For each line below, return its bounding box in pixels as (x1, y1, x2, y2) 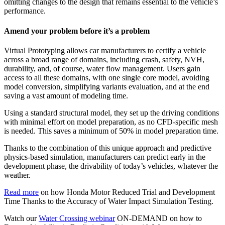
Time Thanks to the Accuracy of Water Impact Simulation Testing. (4, 196, 213, 205)
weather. (4, 170, 31, 179)
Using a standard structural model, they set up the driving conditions (4, 108, 219, 117)
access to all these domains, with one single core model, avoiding (4, 73, 209, 82)
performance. (4, 7, 46, 16)
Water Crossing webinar (39, 213, 115, 222)
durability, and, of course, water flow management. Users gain (4, 64, 200, 73)
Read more (4, 187, 39, 196)
